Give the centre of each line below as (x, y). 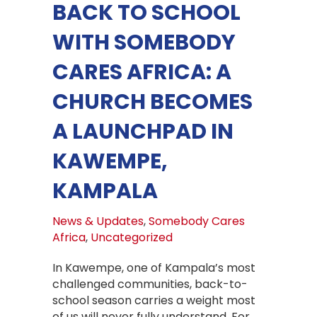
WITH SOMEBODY (144, 42)
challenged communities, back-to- (150, 284)
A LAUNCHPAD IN (143, 131)
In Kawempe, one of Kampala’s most (154, 267)
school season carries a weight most (154, 300)
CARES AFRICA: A (142, 72)
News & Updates (98, 221)
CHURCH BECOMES (152, 102)
